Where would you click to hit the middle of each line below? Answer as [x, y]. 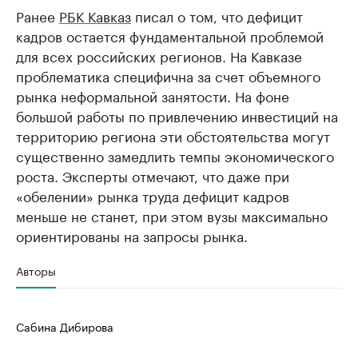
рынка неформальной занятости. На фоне [153, 95]
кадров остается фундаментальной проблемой [170, 35]
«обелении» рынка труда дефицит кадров [153, 195]
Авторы [36, 270]
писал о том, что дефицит [217, 15]
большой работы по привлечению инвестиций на [177, 115]
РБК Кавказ [95, 15]
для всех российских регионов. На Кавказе [159, 55]
